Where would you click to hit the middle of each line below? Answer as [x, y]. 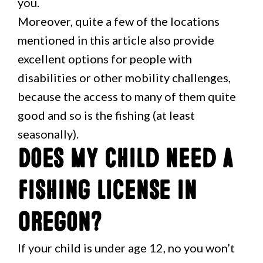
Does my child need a [125, 159]
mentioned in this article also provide [116, 40]
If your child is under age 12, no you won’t [126, 248]
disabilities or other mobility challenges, [124, 77]
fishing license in [107, 191]
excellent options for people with [105, 59]
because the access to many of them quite [127, 96]
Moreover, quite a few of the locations [119, 21]
